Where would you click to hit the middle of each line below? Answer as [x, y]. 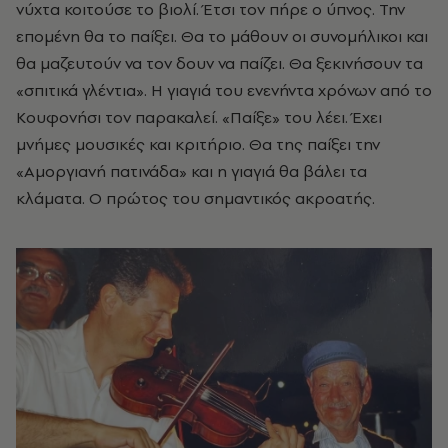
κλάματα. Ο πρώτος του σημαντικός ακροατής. [195, 197]
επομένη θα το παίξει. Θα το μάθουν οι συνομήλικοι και [222, 35]
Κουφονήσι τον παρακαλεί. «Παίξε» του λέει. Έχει [199, 116]
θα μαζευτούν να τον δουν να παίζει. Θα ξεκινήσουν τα [219, 62]
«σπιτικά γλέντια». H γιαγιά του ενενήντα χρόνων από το [224, 89]
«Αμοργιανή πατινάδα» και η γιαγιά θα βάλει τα [191, 170]
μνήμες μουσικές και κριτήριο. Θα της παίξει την [198, 143]
